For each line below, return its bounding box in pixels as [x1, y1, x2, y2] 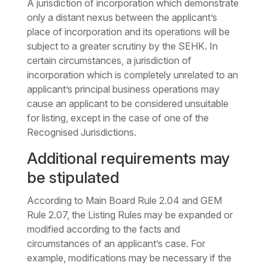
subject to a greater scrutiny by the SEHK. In [26, 40, 218, 53]
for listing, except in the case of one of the [26, 112, 209, 124]
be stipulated [26, 168, 119, 187]
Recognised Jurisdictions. [26, 126, 136, 139]
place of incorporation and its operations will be [26, 26, 230, 38]
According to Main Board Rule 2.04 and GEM [26, 194, 222, 207]
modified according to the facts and [26, 223, 180, 236]
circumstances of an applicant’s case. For [26, 237, 205, 250]
